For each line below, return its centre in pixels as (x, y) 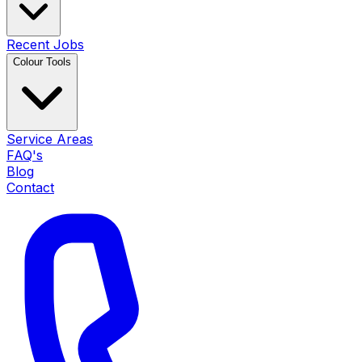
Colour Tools (42, 62)
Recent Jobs (45, 44)
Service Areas (50, 139)
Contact (30, 187)
